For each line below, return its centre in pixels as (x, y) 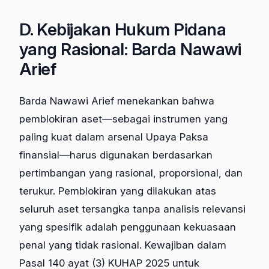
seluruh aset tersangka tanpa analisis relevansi (132, 209)
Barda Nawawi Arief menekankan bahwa (117, 101)
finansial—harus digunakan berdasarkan (116, 155)
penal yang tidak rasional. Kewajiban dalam (123, 245)
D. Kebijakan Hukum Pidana (123, 30)
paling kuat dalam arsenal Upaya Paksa (114, 137)
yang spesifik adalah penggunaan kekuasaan (128, 227)
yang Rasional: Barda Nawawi (130, 50)
